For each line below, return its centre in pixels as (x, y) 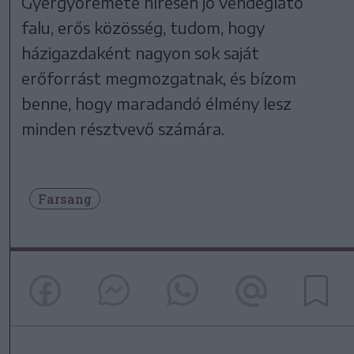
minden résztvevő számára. (123, 128)
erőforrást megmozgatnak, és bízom (159, 77)
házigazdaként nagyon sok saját (141, 52)
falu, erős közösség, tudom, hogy (143, 27)
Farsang (65, 198)
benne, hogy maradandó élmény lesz (157, 103)
